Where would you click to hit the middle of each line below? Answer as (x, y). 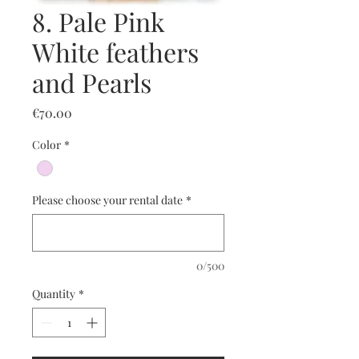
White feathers (115, 52)
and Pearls (92, 82)
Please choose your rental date (107, 200)
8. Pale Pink (99, 21)
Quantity (54, 294)
